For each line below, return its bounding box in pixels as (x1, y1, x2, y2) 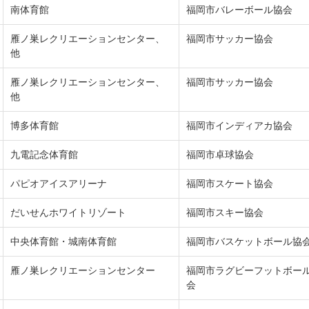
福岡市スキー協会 (186, 207, 263, 219)
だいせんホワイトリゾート (10, 207, 126, 219)
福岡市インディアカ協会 (186, 120, 295, 132)
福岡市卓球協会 (186, 149, 257, 161)
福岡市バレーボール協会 (186, 4, 292, 16)
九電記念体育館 (10, 149, 81, 161)
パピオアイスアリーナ (10, 178, 107, 190)
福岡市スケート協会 (186, 178, 273, 190)
